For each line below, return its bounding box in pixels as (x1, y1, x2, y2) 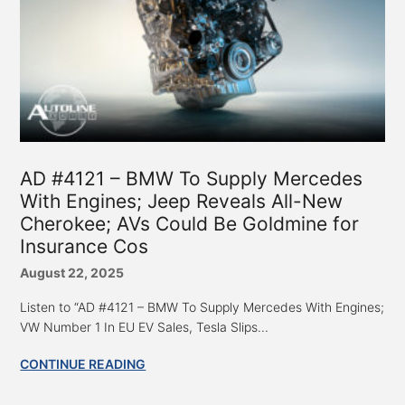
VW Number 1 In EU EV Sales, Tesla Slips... (20, 318, 269, 334)
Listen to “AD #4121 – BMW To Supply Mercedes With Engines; (20, 298, 385, 315)
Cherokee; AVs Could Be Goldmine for (20, 212, 360, 235)
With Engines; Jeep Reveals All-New (20, 189, 344, 212)
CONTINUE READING (20, 355, 146, 372)
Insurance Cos (20, 234, 149, 258)
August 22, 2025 (20, 264, 125, 280)
